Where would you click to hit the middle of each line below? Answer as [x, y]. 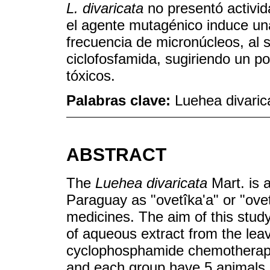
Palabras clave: [121, 101]
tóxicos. [91, 76]
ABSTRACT [116, 154]
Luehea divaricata [151, 183]
